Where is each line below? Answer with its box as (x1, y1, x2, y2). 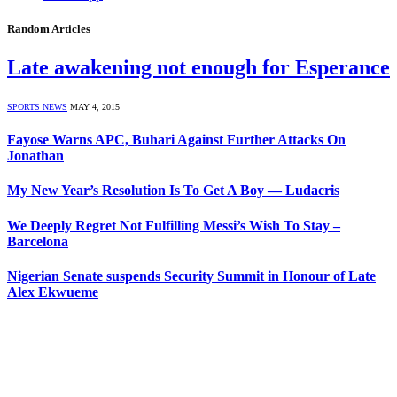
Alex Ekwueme (7, 284, 98, 300)
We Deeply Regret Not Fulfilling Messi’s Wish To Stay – (7, 217, 340, 233)
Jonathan (7, 148, 64, 164)
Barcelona (7, 233, 68, 249)
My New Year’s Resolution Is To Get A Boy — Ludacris (7, 183, 339, 198)
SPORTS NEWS (7, 101, 67, 112)
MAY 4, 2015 (70, 101, 120, 112)
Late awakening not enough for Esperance (7, 55, 390, 79)
